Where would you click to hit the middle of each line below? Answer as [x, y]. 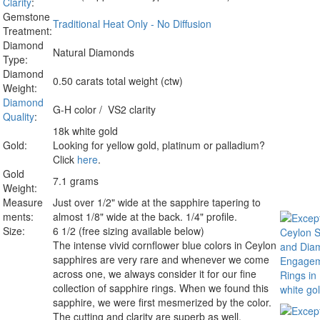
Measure [23, 202]
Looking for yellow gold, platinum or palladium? [159, 145]
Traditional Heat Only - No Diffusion [132, 23]
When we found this [224, 287]
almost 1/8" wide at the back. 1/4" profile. [145, 216]
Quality [19, 116]
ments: [18, 216]
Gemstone [26, 16]
